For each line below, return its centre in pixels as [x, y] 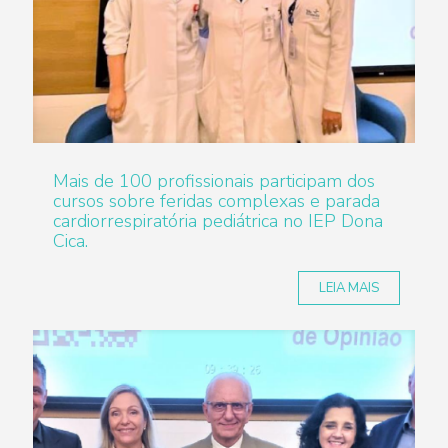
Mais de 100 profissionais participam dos [214, 181]
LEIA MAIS [349, 288]
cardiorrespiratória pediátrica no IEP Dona [218, 221]
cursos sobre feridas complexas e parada [216, 201]
